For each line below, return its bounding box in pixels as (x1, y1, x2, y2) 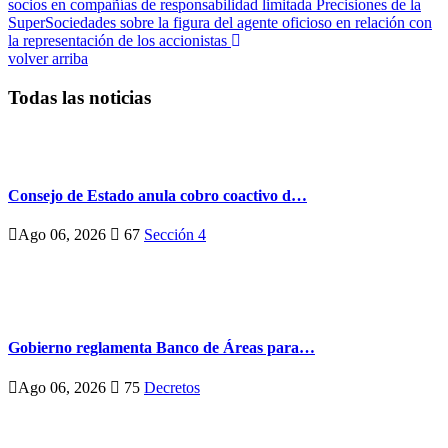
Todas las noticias (8, 86, 151, 108)
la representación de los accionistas (8, 32, 231, 50)
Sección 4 (144, 226, 206, 244)
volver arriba (8, 50, 88, 68)
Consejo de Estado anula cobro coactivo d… (8, 186, 307, 204)
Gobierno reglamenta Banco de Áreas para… (8, 339, 315, 357)
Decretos (144, 378, 200, 396)
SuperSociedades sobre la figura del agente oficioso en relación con (8, 14, 432, 32)
